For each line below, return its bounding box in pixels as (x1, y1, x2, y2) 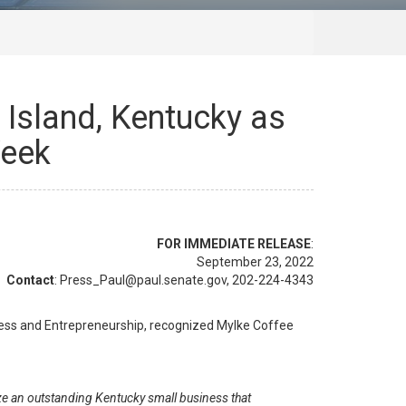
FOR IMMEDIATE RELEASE (157, 237, 311, 251)
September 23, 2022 (197, 255, 314, 269)
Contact (4, 273, 54, 287)
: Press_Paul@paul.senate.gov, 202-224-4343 (54, 273, 314, 287)
